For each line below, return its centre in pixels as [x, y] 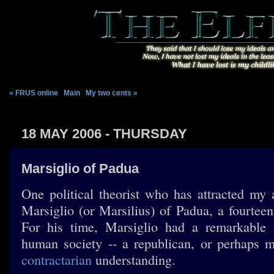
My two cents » [112, 93]
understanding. [134, 260]
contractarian [57, 260]
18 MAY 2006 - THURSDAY [104, 134]
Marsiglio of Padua [80, 168]
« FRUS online [34, 93]
